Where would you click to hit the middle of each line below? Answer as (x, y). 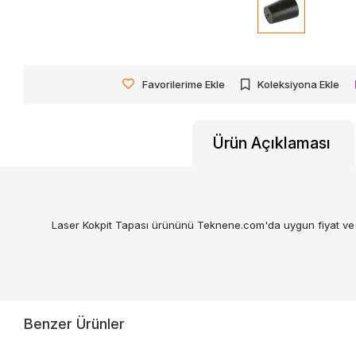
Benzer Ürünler (75, 324)
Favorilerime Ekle (184, 84)
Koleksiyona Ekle (299, 84)
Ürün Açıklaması (272, 143)
